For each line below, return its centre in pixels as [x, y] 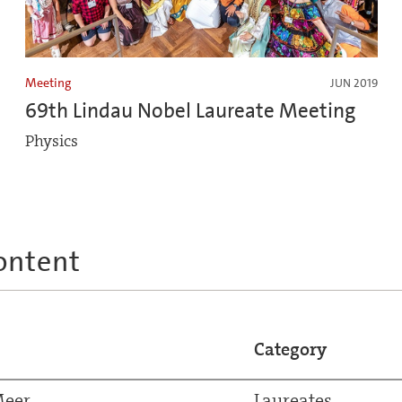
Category [290, 350]
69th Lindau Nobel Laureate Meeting [190, 111]
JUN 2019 [354, 83]
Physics [52, 142]
